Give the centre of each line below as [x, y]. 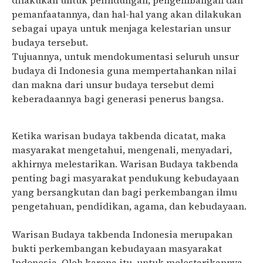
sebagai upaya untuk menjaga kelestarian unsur [121, 28]
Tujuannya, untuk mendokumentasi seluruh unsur [125, 57]
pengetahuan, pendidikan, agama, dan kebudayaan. [129, 206]
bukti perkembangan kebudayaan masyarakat [117, 248]
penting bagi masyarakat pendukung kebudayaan [125, 178]
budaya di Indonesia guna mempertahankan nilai [124, 71]
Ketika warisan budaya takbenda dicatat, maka [119, 135]
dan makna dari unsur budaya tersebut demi [113, 85]
